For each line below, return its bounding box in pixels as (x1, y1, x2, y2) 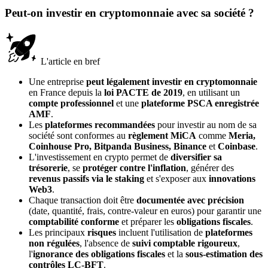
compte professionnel (29, 98, 114, 108)
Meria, (229, 130, 255, 141)
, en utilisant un (182, 87, 240, 98)
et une (114, 98, 141, 108)
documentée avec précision (136, 194, 244, 205)
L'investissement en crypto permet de (29, 151, 170, 162)
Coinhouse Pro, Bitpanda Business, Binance (29, 141, 206, 151)
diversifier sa (170, 151, 222, 162)
